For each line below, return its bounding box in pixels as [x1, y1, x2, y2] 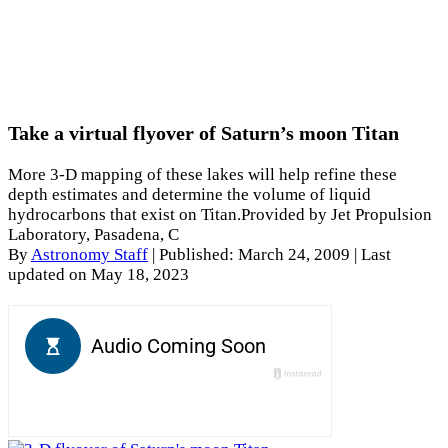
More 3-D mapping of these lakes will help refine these [8, 165, 397, 185]
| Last [354, 245, 391, 265]
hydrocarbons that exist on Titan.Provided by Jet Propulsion [8, 205, 432, 225]
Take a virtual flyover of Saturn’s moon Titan [8, 122, 399, 145]
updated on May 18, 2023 [8, 265, 189, 285]
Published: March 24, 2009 [159, 245, 354, 265]
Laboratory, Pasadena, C [8, 225, 179, 245]
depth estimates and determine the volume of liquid [8, 185, 371, 205]
